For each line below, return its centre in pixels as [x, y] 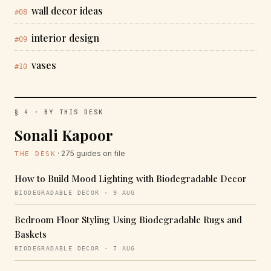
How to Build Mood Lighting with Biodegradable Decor [131, 178]
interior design [65, 38]
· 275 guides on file [91, 153]
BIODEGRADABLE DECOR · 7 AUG [75, 248]
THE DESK [35, 154]
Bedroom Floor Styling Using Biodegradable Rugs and [128, 220]
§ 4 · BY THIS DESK [59, 112]
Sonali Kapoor [64, 135]
